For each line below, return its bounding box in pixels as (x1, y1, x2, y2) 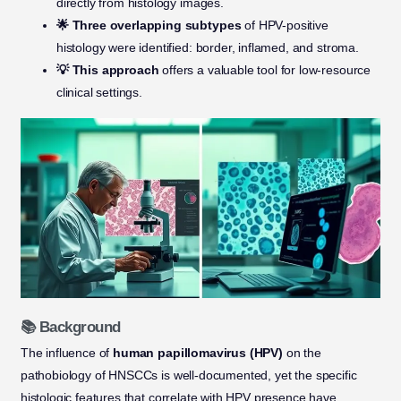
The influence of (20, 346, 114, 361)
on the (282, 346, 321, 361)
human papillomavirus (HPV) (113, 346, 283, 361)
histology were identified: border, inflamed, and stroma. (55, 40, 359, 55)
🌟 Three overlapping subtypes (55, 18, 242, 33)
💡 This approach (55, 63, 159, 78)
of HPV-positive (241, 18, 328, 33)
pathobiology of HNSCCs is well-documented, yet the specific (20, 368, 357, 383)
